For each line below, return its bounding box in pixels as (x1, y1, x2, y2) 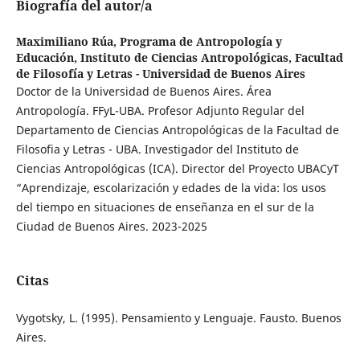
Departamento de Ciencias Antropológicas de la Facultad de (15, 122, 339, 138)
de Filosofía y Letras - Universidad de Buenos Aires (15, 66, 305, 82)
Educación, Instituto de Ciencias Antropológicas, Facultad (15, 50, 343, 66)
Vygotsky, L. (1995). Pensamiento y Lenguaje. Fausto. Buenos (15, 310, 342, 326)
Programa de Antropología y (119, 34, 282, 50)
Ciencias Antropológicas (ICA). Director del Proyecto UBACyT (15, 161, 339, 177)
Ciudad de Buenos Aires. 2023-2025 (15, 219, 207, 235)
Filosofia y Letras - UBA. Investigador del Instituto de (15, 141, 299, 157)
